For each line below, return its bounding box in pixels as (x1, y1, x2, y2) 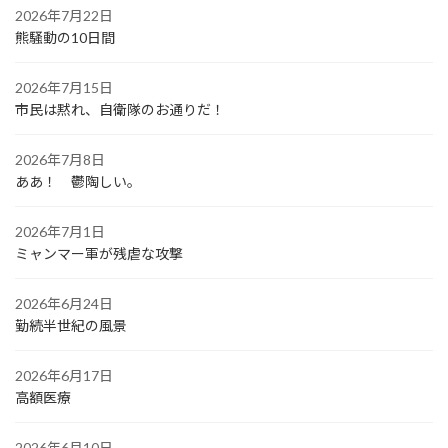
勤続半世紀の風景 (15, 317, 127, 335)
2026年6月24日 (15, 295, 113, 313)
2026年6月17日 (15, 367, 113, 385)
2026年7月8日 (15, 151, 105, 169)
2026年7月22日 (15, 7, 113, 25)
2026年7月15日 (15, 79, 113, 97)
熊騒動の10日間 (15, 29, 115, 47)
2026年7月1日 (15, 223, 105, 241)
